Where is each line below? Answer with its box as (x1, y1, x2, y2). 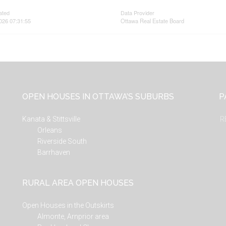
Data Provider (120, 9, 154, 17)
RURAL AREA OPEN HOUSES (22, 178, 134, 188)
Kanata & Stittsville (22, 115, 80, 123)
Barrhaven (37, 148, 70, 156)
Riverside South (37, 137, 87, 145)
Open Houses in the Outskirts (22, 201, 114, 209)
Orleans (37, 126, 62, 134)
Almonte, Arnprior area (37, 212, 109, 220)
